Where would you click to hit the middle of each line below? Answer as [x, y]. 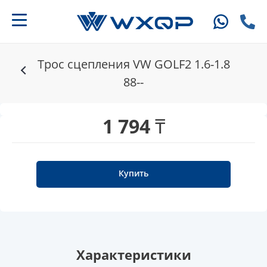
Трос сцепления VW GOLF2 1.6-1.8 [133, 64]
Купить [133, 173]
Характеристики [133, 255]
